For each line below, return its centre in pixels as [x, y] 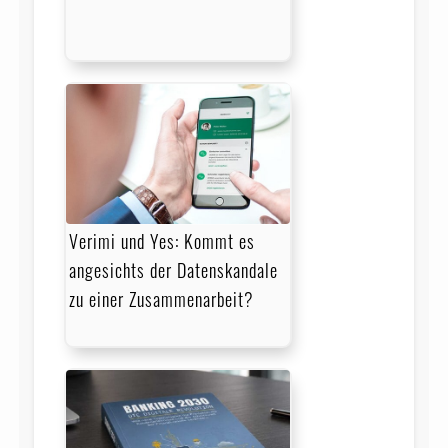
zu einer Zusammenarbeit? [161, 298]
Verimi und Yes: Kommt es [161, 240]
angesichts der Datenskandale [173, 269]
